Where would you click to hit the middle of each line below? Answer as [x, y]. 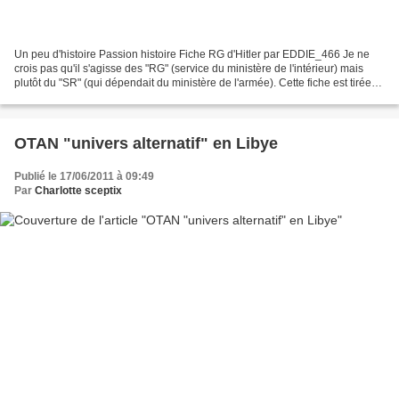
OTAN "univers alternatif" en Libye [146, 144]
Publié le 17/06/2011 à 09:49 [84, 177]
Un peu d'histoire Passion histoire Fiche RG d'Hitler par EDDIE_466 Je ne [192, 55]
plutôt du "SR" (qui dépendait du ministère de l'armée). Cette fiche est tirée [193, 83]
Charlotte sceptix [78, 191]
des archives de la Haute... [78, 98]
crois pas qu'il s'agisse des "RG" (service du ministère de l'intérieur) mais [189, 69]
